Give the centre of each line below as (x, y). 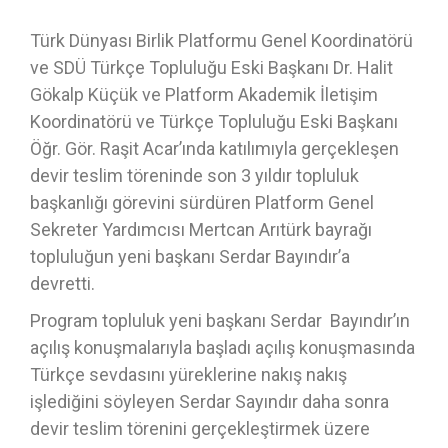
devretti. (62, 283)
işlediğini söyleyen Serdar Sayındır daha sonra (209, 401)
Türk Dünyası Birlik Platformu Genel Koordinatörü (221, 40)
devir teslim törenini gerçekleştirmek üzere (200, 428)
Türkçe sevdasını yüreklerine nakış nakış (188, 374)
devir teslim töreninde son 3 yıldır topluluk (194, 175)
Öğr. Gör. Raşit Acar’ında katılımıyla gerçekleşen (214, 148)
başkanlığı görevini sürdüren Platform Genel (202, 202)
